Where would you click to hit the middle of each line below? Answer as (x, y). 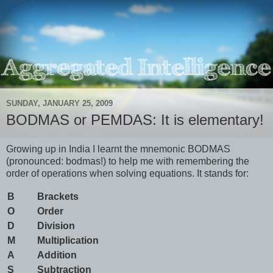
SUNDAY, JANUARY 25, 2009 (59, 103)
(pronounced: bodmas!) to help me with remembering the (128, 161)
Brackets (58, 196)
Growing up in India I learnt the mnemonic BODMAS (118, 149)
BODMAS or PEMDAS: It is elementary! (135, 120)
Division (56, 225)
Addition (57, 255)
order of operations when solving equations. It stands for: (127, 173)
